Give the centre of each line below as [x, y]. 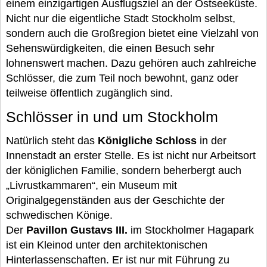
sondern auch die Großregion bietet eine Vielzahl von [132, 33]
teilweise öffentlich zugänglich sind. [89, 93]
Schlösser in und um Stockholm [112, 117]
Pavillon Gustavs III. [77, 230]
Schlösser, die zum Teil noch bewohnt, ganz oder [122, 78]
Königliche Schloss [149, 141]
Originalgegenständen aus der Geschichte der [115, 200]
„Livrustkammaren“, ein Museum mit [91, 185]
